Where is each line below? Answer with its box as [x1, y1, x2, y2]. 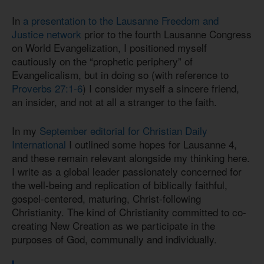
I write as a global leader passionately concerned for [12, 163, 242, 179]
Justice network [12, 27, 81, 42]
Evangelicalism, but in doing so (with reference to [12, 67, 229, 82]
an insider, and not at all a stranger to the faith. [12, 94, 217, 110]
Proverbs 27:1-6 [12, 81, 82, 96]
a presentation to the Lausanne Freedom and [23, 13, 219, 28]
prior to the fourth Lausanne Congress [81, 27, 252, 42]
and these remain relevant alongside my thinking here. [12, 150, 250, 165]
